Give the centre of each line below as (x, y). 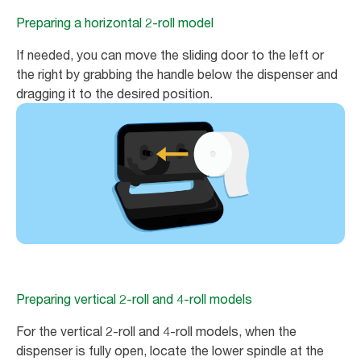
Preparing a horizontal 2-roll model (115, 23)
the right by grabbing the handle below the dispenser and (177, 75)
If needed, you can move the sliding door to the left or (170, 55)
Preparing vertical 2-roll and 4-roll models (134, 299)
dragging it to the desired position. (114, 94)
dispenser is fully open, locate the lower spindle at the (170, 351)
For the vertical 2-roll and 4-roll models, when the (156, 332)
